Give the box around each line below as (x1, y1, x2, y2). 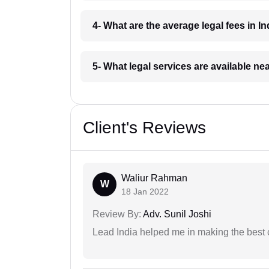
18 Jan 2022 (121, 187, 169, 197)
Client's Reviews (83, 118, 206, 138)
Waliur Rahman (121, 173, 187, 184)
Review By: (92, 209, 141, 220)
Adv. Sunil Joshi (141, 209, 211, 220)
